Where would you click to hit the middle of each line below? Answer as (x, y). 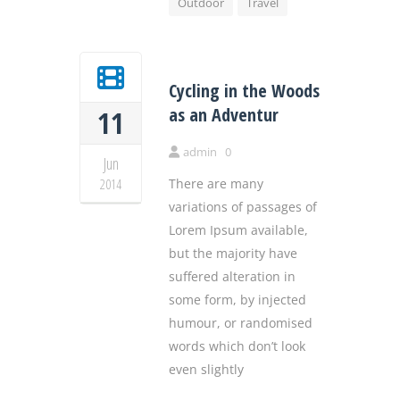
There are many (216, 184)
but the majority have (233, 254)
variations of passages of (243, 207)
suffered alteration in (232, 277)
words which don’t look (237, 346)
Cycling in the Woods (244, 91)
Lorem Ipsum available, (238, 230)
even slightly (206, 370)
